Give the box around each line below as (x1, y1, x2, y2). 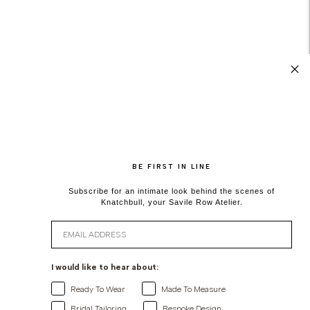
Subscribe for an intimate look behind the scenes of (69, 187, 275, 195)
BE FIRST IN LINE (132, 162, 211, 171)
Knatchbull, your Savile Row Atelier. (100, 198, 243, 206)
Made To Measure (161, 284, 226, 294)
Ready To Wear (71, 284, 125, 294)
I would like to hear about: (51, 262, 158, 272)
